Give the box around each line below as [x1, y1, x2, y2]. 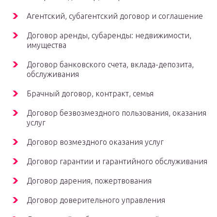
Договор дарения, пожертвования [27, 176, 152, 186]
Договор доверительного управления [27, 196, 165, 205]
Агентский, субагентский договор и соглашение [27, 12, 203, 21]
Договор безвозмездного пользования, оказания [27, 108, 206, 118]
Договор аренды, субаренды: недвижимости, [27, 31, 191, 40]
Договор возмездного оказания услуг [27, 138, 164, 147]
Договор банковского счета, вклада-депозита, [27, 60, 194, 69]
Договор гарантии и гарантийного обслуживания [27, 157, 207, 166]
